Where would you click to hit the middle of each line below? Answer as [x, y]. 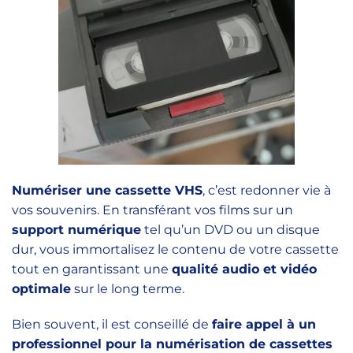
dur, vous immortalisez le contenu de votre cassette [175, 249]
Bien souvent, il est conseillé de [112, 324]
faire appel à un [264, 324]
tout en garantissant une [92, 269]
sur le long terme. [128, 289]
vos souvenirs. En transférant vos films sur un [152, 210]
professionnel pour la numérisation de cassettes [172, 344]
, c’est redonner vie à [267, 190]
